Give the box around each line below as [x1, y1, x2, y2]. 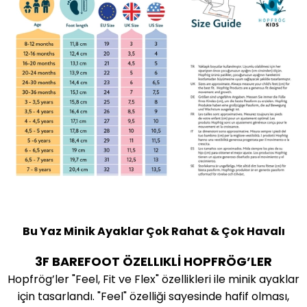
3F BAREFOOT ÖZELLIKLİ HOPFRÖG [35, 253, 247, 271]
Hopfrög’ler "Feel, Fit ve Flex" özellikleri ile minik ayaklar [8, 271, 299, 288]
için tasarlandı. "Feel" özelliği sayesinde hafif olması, [18, 288, 289, 305]
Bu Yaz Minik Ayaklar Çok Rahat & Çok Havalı [22, 223, 285, 240]
